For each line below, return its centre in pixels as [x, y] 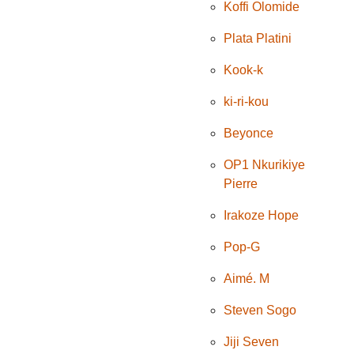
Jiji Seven [252, 342]
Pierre [241, 184]
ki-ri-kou [247, 102]
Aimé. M [247, 279]
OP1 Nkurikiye [265, 165]
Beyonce [249, 134]
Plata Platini [258, 39]
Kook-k [244, 70]
